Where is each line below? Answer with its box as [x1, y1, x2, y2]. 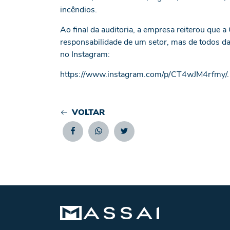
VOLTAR [72, 106, 105, 118]
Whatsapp [103, 126, 141, 138]
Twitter [128, 126, 154, 138]
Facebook [77, 126, 112, 138]
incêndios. [60, 4, 97, 15]
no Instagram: [60, 48, 110, 60]
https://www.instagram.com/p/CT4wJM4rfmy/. [60, 68, 229, 80]
